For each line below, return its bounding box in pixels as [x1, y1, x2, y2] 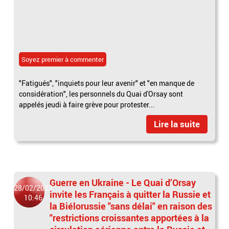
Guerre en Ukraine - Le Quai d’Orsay [50, 176, 196, 189]
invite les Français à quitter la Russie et [50, 188, 211, 200]
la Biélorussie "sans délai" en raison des [50, 199, 213, 212]
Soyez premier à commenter [21, 54, 104, 64]
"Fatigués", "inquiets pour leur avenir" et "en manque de [19, 78, 195, 88]
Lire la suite [153, 118, 200, 130]
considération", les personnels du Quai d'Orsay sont [19, 88, 184, 99]
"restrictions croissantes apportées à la [50, 211, 210, 224]
